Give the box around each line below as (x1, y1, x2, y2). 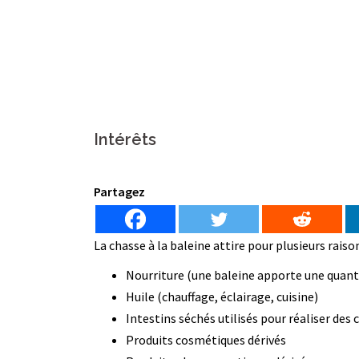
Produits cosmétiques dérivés (126, 332, 286, 348)
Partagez (94, 184, 145, 200)
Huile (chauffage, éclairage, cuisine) (126, 288, 318, 305)
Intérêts (94, 130, 156, 149)
